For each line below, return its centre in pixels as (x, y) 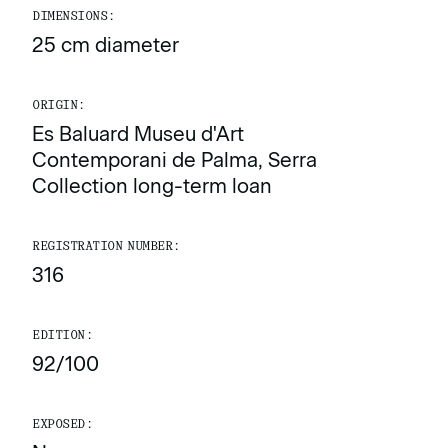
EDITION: (62, 335)
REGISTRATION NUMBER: (106, 246)
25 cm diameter (105, 45)
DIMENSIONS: (73, 16)
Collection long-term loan (152, 186)
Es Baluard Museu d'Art (138, 134)
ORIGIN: (58, 105)
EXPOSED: (62, 424)
